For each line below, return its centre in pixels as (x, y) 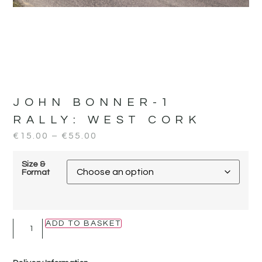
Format (36, 173)
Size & (34, 164)
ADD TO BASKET (84, 223)
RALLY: (50, 120)
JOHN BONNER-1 (93, 102)
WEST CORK (144, 120)
